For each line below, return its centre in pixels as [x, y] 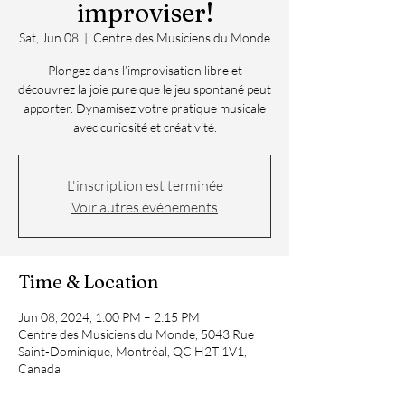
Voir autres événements [145, 207]
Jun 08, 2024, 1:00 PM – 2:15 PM [109, 317]
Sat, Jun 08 [49, 38]
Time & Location [88, 282]
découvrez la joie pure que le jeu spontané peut [145, 89]
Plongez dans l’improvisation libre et [145, 70]
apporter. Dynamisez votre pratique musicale [145, 108]
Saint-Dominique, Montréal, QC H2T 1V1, [132, 351]
